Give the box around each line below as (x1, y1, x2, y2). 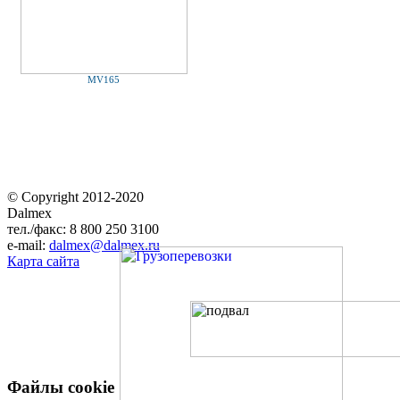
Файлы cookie (7, 377, 114, 396)
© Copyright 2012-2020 (7, 189, 144, 204)
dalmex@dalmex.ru (49, 237, 160, 253)
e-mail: (7, 237, 49, 253)
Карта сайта (7, 254, 79, 269)
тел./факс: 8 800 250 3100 (7, 221, 159, 237)
